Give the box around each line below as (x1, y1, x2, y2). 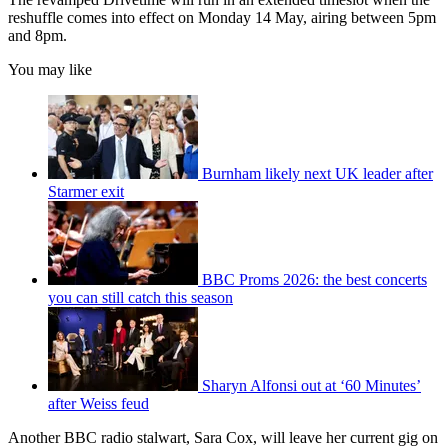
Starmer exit (48, 182, 124, 200)
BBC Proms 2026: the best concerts (202, 270, 427, 288)
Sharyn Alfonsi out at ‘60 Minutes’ (202, 376, 421, 394)
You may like (8, 60, 92, 78)
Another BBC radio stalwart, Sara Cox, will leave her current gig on (8, 428, 438, 446)
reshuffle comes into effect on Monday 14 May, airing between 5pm (8, 8, 436, 26)
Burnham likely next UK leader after (202, 164, 433, 182)
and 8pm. (8, 26, 67, 44)
